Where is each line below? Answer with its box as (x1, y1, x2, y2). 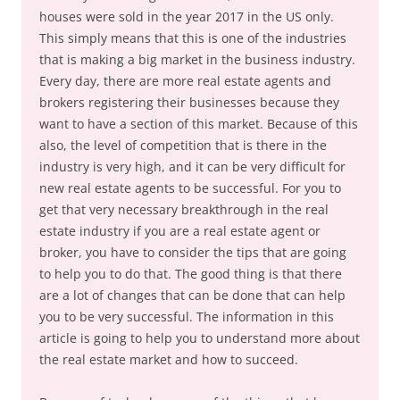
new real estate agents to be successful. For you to (39, 179, 341, 196)
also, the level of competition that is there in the (39, 137, 327, 154)
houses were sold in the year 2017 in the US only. (39, 8, 334, 25)
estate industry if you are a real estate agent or (39, 222, 321, 239)
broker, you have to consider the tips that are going (39, 244, 346, 261)
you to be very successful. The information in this (39, 308, 334, 325)
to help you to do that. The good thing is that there (39, 265, 342, 282)
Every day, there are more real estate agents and (39, 72, 331, 89)
